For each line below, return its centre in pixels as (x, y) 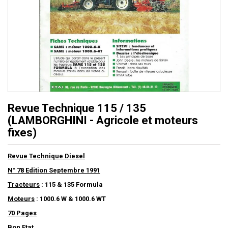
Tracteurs (24, 185)
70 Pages (22, 213)
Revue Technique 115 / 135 (77, 108)
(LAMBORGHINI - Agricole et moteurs (103, 121)
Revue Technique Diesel (46, 156)
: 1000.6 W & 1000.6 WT (70, 199)
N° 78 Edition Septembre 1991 (54, 170)
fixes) (22, 133)
